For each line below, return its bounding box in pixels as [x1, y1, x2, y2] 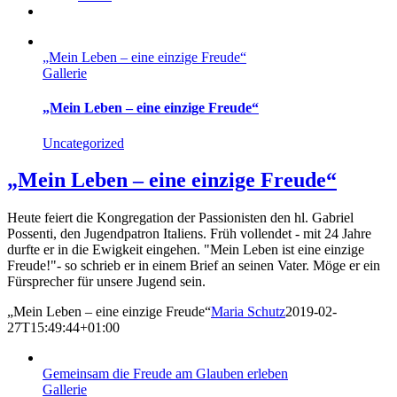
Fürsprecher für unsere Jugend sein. [7, 274, 206, 290]
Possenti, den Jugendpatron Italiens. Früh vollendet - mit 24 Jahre [7, 226, 371, 242]
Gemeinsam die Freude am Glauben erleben [43, 366, 288, 382]
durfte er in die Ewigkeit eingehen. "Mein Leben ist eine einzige [7, 242, 364, 258]
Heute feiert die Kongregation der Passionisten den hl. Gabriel [7, 210, 354, 226]
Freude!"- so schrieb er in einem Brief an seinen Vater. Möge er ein [7, 258, 380, 274]
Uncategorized [43, 135, 124, 151]
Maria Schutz [211, 304, 285, 320]
